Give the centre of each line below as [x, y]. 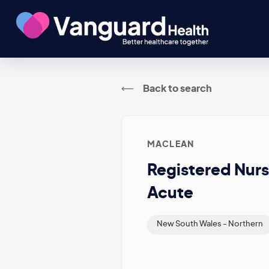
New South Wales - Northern [210, 225]
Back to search [177, 89]
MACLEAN [171, 144]
